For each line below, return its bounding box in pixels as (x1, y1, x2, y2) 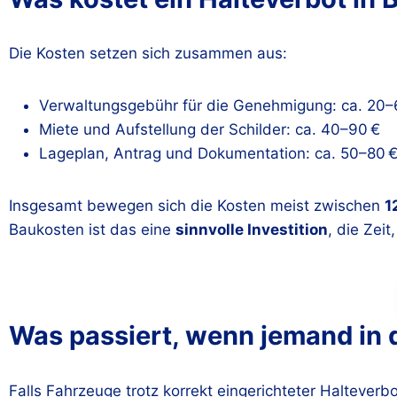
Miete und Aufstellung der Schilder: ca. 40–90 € (39, 121, 380, 138)
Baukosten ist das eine (9, 221, 175, 238)
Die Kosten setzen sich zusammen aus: (9, 44, 287, 62)
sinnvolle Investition (175, 221, 328, 238)
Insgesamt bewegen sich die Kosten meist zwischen (9, 197, 385, 214)
